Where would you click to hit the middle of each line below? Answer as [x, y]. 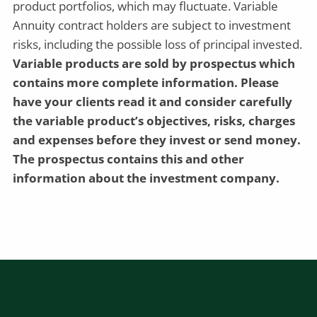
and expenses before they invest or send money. [157, 139]
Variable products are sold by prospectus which [154, 63]
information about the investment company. [146, 178]
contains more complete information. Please [146, 82]
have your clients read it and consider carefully [153, 101]
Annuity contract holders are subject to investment [152, 25]
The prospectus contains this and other [129, 158]
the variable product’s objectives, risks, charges [154, 120]
